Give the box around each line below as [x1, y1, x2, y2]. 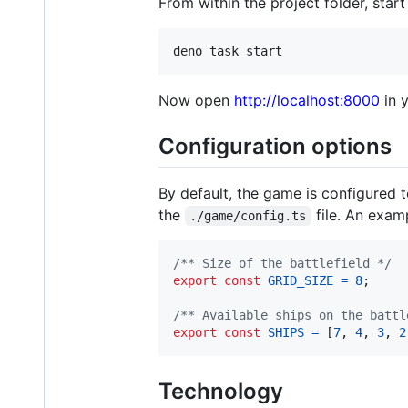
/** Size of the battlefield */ [173, 255, 392, 270]
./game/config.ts [189, 208, 307, 223]
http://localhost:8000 [234, 90, 380, 109]
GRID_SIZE [268, 272, 333, 288]
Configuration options [158, 132, 392, 159]
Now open [158, 90, 234, 109]
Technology [158, 377, 283, 404]
